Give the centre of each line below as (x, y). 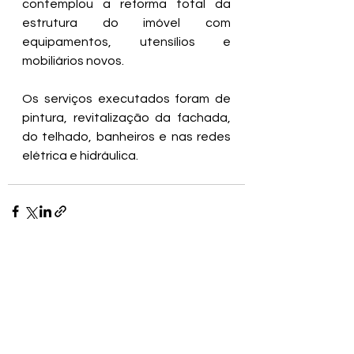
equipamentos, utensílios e (126, 42)
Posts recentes (58, 272)
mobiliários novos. (73, 61)
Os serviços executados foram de (126, 99)
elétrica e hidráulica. (80, 156)
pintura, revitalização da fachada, (126, 118)
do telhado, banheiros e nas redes (126, 137)
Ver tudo (223, 269)
